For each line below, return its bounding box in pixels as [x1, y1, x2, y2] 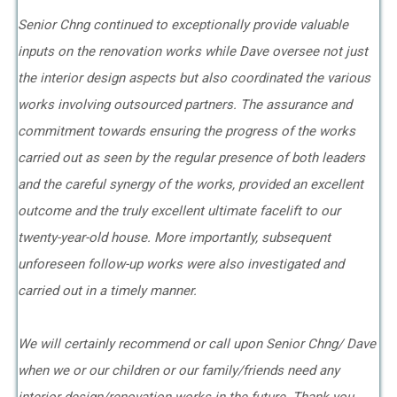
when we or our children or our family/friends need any [18, 362, 339, 378]
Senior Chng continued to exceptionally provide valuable [18, 17, 348, 33]
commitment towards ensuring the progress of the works [18, 123, 355, 139]
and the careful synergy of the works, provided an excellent [18, 176, 363, 192]
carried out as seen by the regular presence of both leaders [18, 150, 365, 166]
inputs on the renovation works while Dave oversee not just [18, 43, 368, 59]
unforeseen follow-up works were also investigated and [18, 256, 344, 272]
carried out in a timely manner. [18, 283, 200, 299]
